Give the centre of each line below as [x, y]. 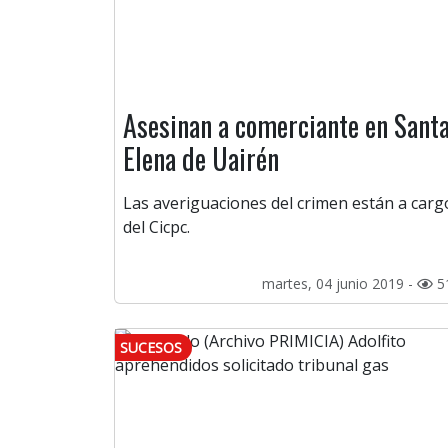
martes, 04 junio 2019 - [339, 284]
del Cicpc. [156, 227]
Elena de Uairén [201, 159]
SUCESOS [151, 348]
